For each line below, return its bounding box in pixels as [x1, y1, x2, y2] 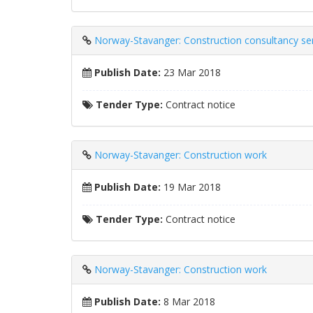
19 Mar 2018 [161, 180, 221, 194]
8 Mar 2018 [161, 295, 215, 308]
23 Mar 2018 [161, 66, 221, 79]
